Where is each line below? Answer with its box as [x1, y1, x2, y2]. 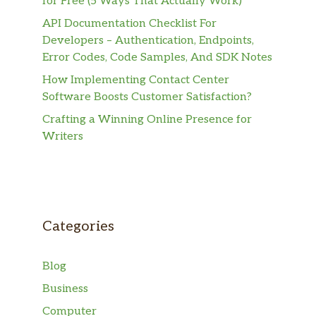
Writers [42, 130, 83, 144]
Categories [42, 218, 114, 236]
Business [42, 282, 88, 296]
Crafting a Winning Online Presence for [42, 113, 252, 127]
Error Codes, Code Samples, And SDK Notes [42, 51, 272, 65]
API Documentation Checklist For [42, 17, 217, 31]
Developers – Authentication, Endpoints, [42, 34, 254, 48]
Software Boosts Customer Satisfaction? [42, 90, 252, 104]
